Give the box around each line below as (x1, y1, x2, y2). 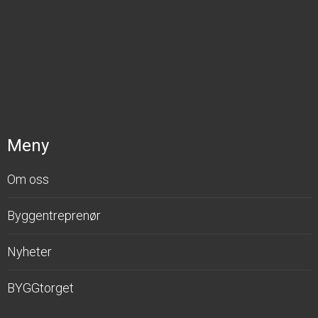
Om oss (7, 171, 49, 187)
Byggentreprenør (7, 207, 101, 223)
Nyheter (7, 243, 52, 259)
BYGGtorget (7, 280, 74, 295)
